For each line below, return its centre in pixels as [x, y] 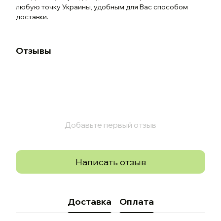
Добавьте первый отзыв [110, 125]
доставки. [33, 17]
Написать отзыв [110, 162]
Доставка [89, 201]
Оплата [136, 201]
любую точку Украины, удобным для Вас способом [102, 7]
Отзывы [34, 51]
